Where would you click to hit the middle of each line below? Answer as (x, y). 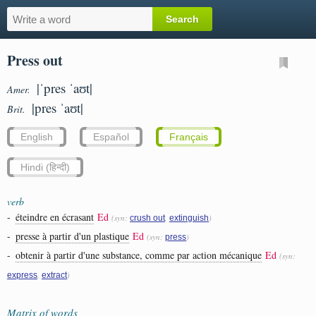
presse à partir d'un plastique (72, 236)
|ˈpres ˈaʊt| (65, 88)
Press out (35, 60)
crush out (147, 218)
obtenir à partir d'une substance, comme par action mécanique (139, 255)
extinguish (189, 218)
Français (189, 137)
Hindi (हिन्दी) (45, 167)
